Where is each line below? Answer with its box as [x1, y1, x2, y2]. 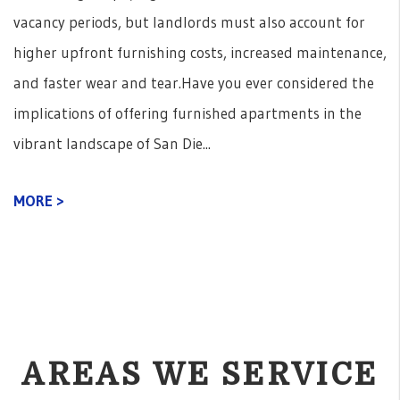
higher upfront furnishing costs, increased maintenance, [13, 43, 387, 62]
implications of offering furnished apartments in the [13, 104, 362, 123]
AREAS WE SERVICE [21, 357, 379, 393]
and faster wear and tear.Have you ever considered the [13, 73, 374, 93]
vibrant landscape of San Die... [13, 134, 211, 154]
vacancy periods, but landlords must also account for [13, 12, 365, 32]
